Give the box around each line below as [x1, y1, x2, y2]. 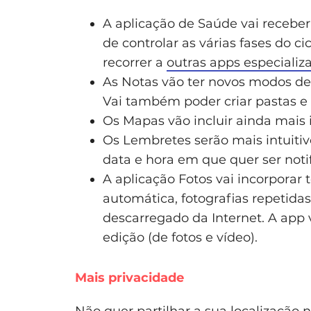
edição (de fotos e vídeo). [103, 229, 258, 245]
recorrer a [103, 54, 167, 70]
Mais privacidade [75, 269, 184, 285]
